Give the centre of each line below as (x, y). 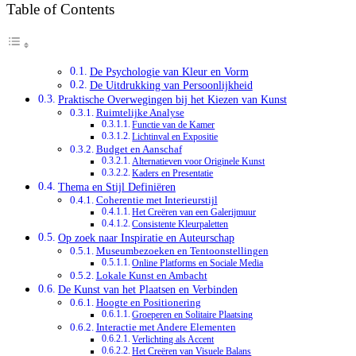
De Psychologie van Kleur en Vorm (169, 72)
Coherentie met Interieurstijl (157, 200)
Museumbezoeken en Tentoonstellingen (182, 251)
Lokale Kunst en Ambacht (151, 276)
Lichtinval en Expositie (175, 137)
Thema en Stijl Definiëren (116, 187)
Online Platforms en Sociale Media (198, 264)
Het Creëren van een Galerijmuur (194, 213)
